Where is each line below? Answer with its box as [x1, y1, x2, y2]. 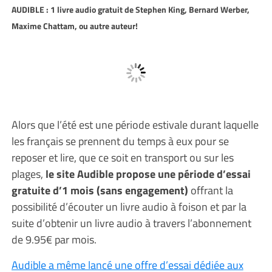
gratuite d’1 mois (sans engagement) [11, 182, 191, 199]
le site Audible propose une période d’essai [45, 165, 251, 182]
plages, [11, 165, 46, 182]
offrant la [190, 182, 233, 199]
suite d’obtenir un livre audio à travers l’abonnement [11, 214, 251, 231]
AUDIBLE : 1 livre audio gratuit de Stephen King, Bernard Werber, [11, 3, 250, 16]
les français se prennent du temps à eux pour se [11, 132, 229, 149]
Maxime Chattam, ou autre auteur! [11, 19, 138, 32]
